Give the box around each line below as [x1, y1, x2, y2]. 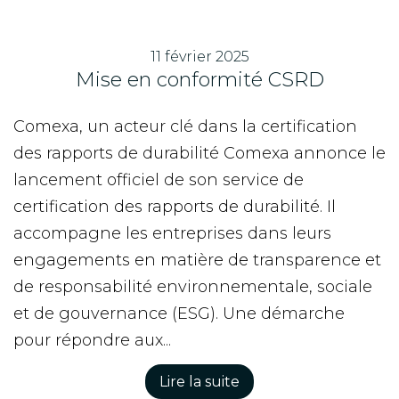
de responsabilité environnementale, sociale [13, 277, 372, 297]
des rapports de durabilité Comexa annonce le [13, 143, 386, 163]
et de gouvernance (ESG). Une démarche [13, 304, 345, 323]
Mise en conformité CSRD [75, 68, 324, 92]
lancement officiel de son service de [13, 170, 304, 190]
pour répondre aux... [13, 330, 171, 350]
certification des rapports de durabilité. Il [13, 197, 336, 216]
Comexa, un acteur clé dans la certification [13, 117, 357, 136]
